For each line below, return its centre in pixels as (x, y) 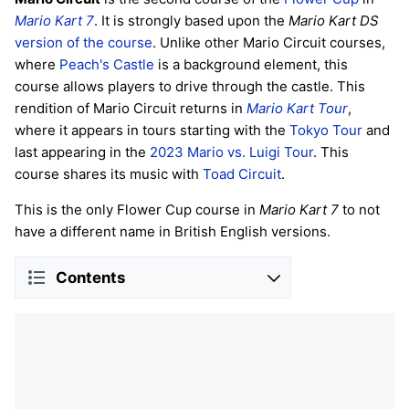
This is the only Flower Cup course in (137, 210)
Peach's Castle (107, 65)
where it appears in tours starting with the (152, 131)
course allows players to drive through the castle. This (190, 87)
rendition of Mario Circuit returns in (131, 109)
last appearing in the (82, 152)
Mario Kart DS (334, 21)
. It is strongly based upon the (191, 21)
